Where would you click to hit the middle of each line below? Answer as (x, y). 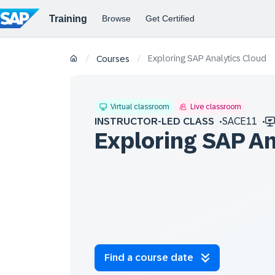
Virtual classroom (140, 107)
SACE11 (240, 121)
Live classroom (216, 107)
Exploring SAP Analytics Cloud (207, 58)
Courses (113, 59)
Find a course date (149, 258)
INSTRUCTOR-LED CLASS (154, 121)
